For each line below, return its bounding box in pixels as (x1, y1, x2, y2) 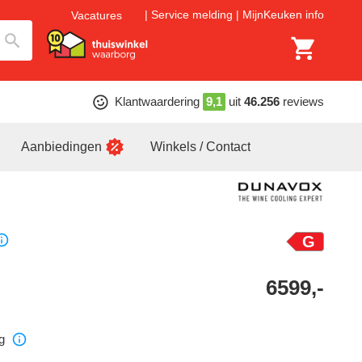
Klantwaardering (114, 95, 200, 108)
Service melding (151, 8, 233, 22)
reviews (282, 95, 324, 108)
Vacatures (71, 8, 122, 22)
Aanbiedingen (21, 140, 102, 154)
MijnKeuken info (242, 8, 324, 22)
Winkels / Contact (150, 140, 250, 154)
